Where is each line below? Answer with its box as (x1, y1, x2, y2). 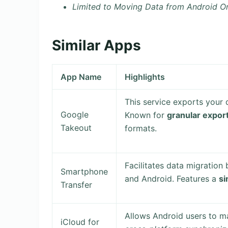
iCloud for (61, 216, 100, 227)
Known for (125, 109, 167, 120)
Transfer (61, 179, 93, 190)
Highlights (125, 71, 165, 82)
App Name (61, 71, 102, 82)
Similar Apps (52, 37, 141, 54)
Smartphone (61, 166, 108, 177)
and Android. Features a (125, 173, 219, 184)
